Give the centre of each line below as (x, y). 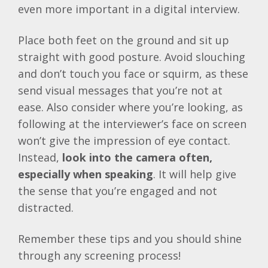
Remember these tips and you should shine (130, 239)
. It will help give (195, 174)
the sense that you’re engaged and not (118, 191)
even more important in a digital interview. (129, 9)
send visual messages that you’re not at (120, 91)
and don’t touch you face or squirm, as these (133, 74)
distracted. (46, 208)
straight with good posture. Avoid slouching (132, 57)
